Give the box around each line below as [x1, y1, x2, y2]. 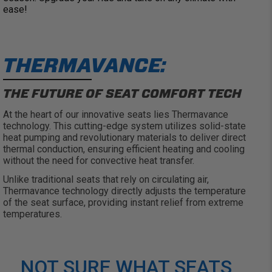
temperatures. [3, 208, 62, 220]
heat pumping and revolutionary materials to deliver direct [3, 132, 246, 144]
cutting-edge [74, 120, 128, 132]
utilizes [165, 120, 197, 132]
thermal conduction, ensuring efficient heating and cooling [3, 143, 245, 155]
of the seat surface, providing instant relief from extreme [3, 197, 243, 209]
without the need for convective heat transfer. [3, 155, 194, 167]
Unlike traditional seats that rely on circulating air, [3, 174, 209, 186]
